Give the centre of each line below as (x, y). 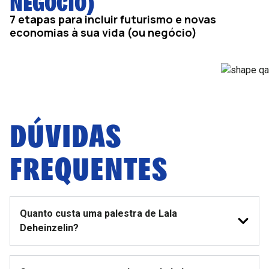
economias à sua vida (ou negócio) (103, 32)
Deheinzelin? (49, 228)
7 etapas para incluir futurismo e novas (113, 19)
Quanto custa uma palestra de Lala (98, 213)
